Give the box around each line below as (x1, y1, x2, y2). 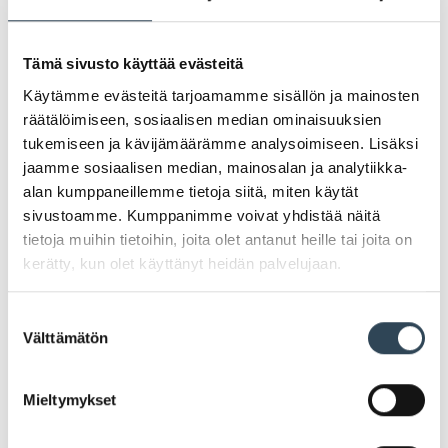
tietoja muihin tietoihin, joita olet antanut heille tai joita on (23, 230, 412, 248)
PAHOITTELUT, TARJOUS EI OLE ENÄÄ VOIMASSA (15, 37, 406, 61)
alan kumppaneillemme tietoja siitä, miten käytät (23, 182, 358, 200)
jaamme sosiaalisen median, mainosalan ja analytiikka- (23, 158, 408, 176)
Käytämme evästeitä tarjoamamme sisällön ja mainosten (23, 86, 419, 104)
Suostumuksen (7, 309, 108, 327)
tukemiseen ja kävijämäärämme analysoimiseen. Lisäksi (23, 134, 418, 152)
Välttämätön (23, 329, 109, 347)
